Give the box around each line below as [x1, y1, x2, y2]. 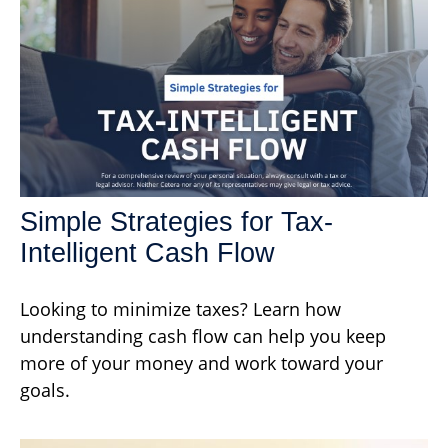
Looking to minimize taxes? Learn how [20, 296, 341, 321]
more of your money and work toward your [20, 350, 383, 375]
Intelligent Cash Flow [20, 237, 275, 268]
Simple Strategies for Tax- [20, 206, 333, 237]
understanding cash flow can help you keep [20, 323, 386, 348]
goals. [20, 377, 70, 402]
